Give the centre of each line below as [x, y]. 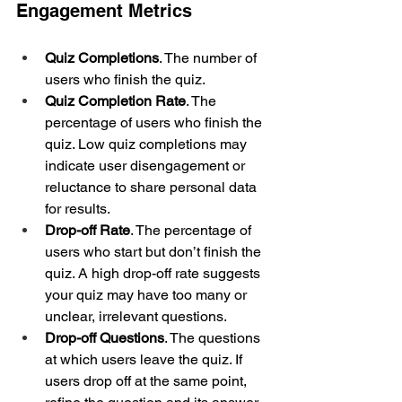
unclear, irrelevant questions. [136, 316]
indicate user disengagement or [147, 165]
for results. [78, 208]
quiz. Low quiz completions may [148, 144]
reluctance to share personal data [153, 187]
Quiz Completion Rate [115, 100]
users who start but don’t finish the [155, 251]
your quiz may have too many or [148, 294]
